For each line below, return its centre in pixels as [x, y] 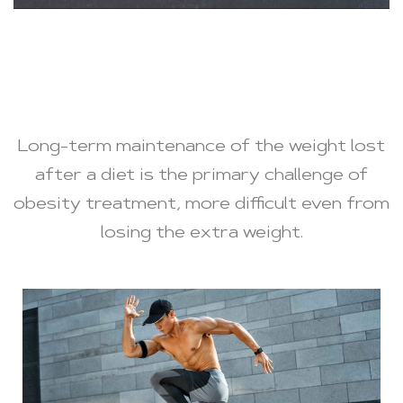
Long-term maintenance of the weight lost [201, 148]
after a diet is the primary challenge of [201, 177]
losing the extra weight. [201, 234]
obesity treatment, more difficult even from [201, 206]
